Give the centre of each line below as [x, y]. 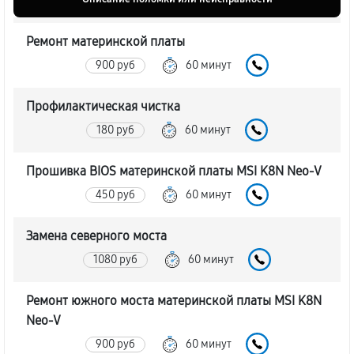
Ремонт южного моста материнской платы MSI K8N [174, 301]
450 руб [115, 194]
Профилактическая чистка [103, 106]
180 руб [115, 130]
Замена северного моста [96, 236]
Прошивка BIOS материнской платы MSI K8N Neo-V [174, 171]
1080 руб [115, 259]
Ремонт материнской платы [105, 41]
